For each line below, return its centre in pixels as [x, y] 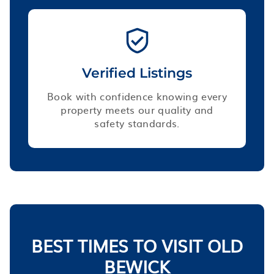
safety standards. [137, 123]
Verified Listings [137, 73]
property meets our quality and [137, 109]
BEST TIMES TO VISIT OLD [137, 245]
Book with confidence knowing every [137, 96]
